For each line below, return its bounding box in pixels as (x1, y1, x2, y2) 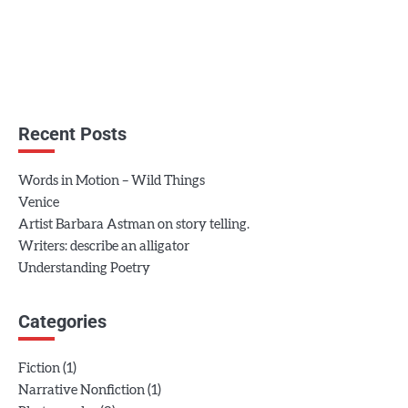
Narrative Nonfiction (18, 383, 145, 398)
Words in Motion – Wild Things (18, 174, 205, 189)
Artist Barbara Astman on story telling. (18, 218, 250, 232)
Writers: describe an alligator (18, 240, 189, 254)
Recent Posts (18, 123, 127, 146)
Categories (18, 311, 107, 333)
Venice (18, 196, 59, 210)
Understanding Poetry (18, 261, 150, 276)
